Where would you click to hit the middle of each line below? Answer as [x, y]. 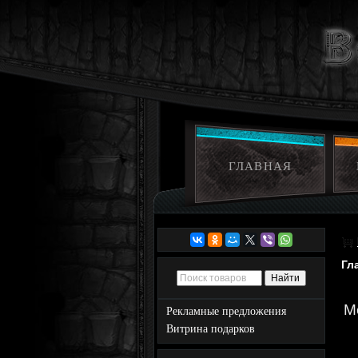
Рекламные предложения [226, 311]
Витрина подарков [211, 329]
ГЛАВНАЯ [260, 166]
